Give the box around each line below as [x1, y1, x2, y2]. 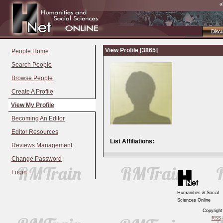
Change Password [11, 155, 62, 163]
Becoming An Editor [11, 115, 65, 122]
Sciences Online [177, 198, 211, 203]
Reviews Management [11, 142, 72, 149]
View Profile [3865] [105, 47, 158, 54]
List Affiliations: [110, 138, 154, 145]
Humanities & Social [177, 190, 219, 195]
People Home [11, 48, 49, 55]
